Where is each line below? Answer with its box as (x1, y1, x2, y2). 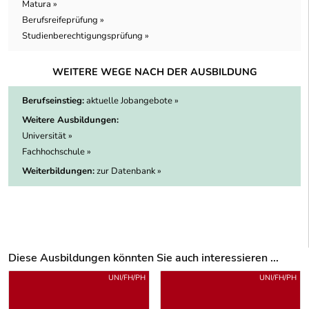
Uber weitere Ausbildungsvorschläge (8, 270, 171, 284)
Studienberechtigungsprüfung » (22, 30, 149, 43)
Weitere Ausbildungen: (22, 114, 119, 127)
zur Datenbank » (97, 165, 161, 178)
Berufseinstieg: (22, 94, 84, 108)
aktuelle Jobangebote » (86, 94, 179, 108)
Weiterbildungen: (22, 165, 94, 178)
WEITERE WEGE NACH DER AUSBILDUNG (52, 65, 257, 79)
